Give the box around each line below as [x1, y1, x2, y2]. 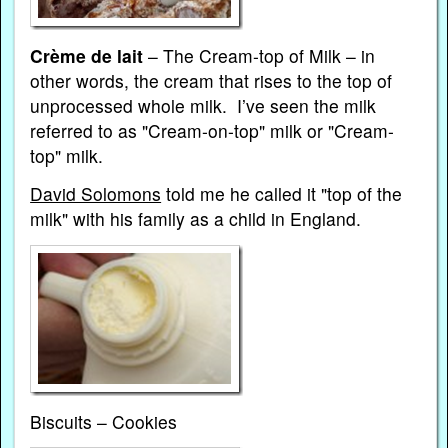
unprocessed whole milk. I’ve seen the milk [30, 93, 377, 119]
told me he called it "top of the [161, 181, 403, 207]
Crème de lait [30, 43, 144, 69]
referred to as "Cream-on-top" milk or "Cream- [30, 118, 395, 144]
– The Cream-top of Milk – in [143, 43, 376, 69]
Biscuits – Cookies [30, 408, 178, 434]
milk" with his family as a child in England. [30, 206, 367, 232]
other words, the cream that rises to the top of [30, 68, 393, 94]
